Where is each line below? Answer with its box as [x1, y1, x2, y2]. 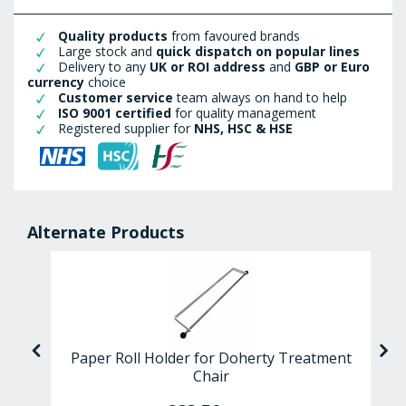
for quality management [171, 103, 320, 121]
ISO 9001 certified [54, 103, 171, 121]
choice [84, 72, 130, 91]
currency [27, 72, 84, 91]
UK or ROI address [150, 57, 266, 75]
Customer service [54, 88, 173, 106]
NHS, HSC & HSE [194, 119, 293, 137]
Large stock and [58, 42, 156, 60]
